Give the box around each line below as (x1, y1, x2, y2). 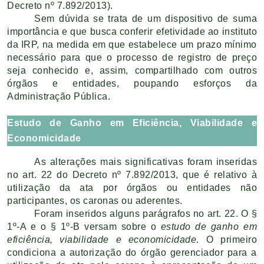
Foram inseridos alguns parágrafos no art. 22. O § (34, 208, 257, 219)
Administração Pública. (7, 91, 110, 101)
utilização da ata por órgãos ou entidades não (7, 182, 257, 193)
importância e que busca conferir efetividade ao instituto (7, 27, 257, 37)
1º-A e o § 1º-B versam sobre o (7, 221, 161, 232)
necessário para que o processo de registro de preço (7, 52, 257, 62)
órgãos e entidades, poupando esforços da (7, 78, 257, 88)
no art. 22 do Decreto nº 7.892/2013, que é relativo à (7, 169, 257, 180)
